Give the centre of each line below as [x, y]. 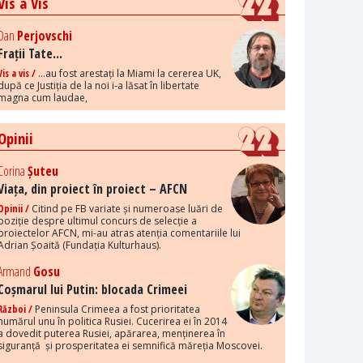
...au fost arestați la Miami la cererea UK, [129, 74]
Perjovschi [45, 36]
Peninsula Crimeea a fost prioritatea [117, 310]
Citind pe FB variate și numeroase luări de [126, 209]
